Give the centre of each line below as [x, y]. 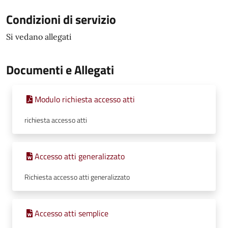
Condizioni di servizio [61, 19]
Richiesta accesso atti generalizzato [77, 177]
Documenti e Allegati [60, 70]
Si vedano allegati [39, 37]
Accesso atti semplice [72, 213]
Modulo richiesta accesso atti [85, 99]
